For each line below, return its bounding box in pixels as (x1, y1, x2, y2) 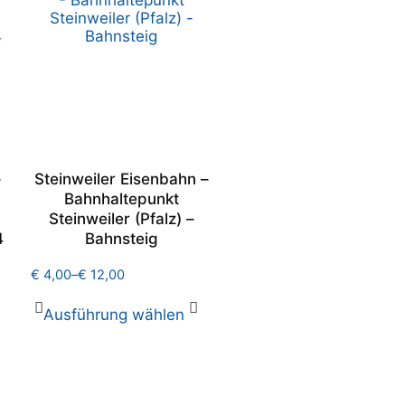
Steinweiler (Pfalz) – (48, 210, 194, 228)
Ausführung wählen (43, 306, 184, 324)
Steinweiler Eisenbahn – (33, 170, 209, 188)
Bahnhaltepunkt (63, 190, 179, 208)
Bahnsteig (84, 230, 158, 248)
